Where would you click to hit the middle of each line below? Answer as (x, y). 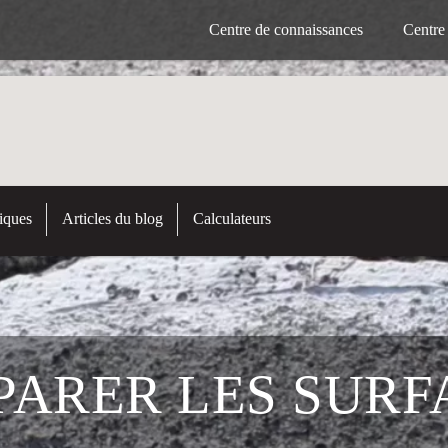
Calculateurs (232, 218)
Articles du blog (112, 218)
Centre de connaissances (286, 29)
